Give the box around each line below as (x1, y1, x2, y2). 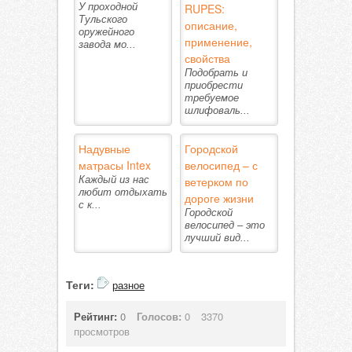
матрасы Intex (79, 157, 151, 173)
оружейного (79, 26, 134, 38)
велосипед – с (185, 157, 258, 173)
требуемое (185, 92, 239, 104)
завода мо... (79, 38, 136, 50)
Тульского (79, 13, 127, 25)
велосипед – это (185, 219, 265, 231)
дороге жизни (185, 190, 254, 206)
